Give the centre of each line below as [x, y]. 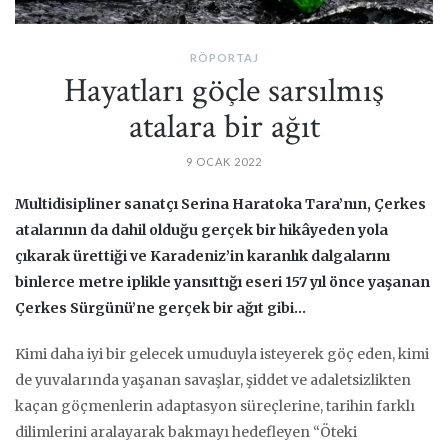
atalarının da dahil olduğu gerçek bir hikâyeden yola [201, 229]
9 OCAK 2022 [224, 161]
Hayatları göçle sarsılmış [224, 90]
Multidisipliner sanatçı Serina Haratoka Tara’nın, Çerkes [220, 203]
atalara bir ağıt [224, 126]
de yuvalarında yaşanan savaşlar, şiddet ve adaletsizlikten [213, 379]
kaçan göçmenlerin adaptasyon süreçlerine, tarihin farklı [215, 405]
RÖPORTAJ [224, 57]
